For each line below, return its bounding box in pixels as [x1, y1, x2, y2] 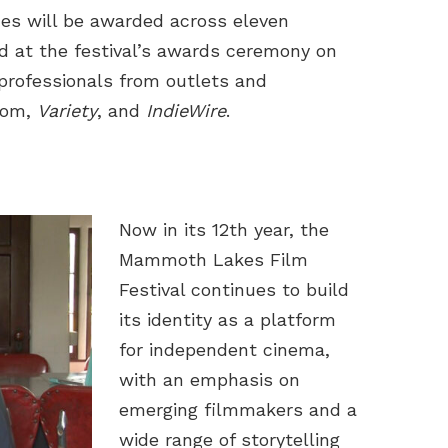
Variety [37, 100, 97, 122]
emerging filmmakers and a [119, 399, 357, 421]
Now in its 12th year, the [119, 219, 329, 241]
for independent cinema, [119, 339, 330, 361]
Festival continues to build [119, 279, 349, 301]
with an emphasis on [119, 369, 300, 391]
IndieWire [146, 100, 226, 122]
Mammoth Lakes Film [119, 249, 308, 271]
